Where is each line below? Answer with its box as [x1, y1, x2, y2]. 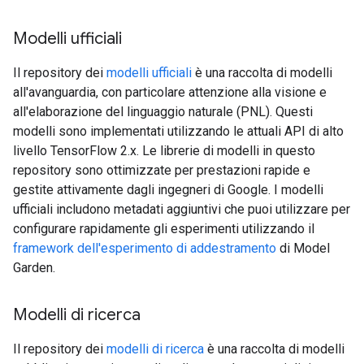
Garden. [13, 260, 55, 275]
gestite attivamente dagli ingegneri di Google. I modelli [13, 182, 323, 197]
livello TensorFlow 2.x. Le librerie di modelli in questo [13, 143, 315, 158]
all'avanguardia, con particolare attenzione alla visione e [13, 84, 327, 100]
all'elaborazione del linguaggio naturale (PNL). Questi [13, 104, 313, 119]
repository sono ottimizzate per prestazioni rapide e [13, 162, 310, 178]
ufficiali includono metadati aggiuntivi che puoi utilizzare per [13, 201, 350, 217]
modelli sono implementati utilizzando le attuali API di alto [13, 123, 344, 139]
